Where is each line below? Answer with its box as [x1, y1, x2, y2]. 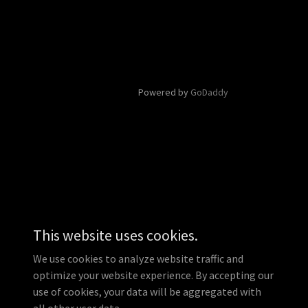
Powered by [138, 86, 190, 98]
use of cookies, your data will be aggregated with [33, 285, 261, 298]
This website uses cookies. [33, 225, 198, 245]
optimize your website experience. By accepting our [33, 268, 274, 282]
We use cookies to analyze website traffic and [33, 252, 243, 265]
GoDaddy [190, 86, 228, 98]
